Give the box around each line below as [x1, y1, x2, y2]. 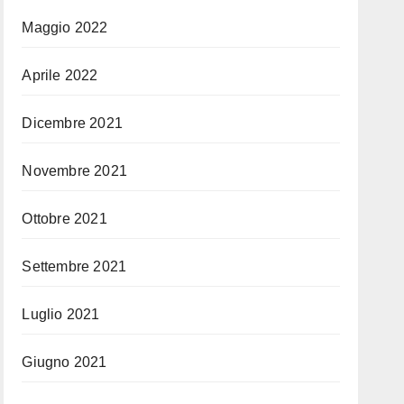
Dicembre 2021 [22, 115, 123, 131]
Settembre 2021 [22, 259, 127, 274]
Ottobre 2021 [22, 211, 107, 226]
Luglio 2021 [22, 307, 100, 322]
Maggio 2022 [22, 20, 108, 35]
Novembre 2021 [22, 163, 127, 179]
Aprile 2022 [22, 68, 98, 83]
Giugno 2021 [22, 354, 107, 370]
